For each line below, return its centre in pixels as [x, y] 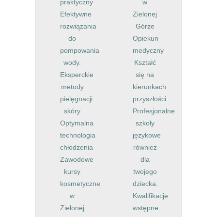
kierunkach [149, 86]
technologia [78, 135]
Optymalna [77, 123]
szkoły [145, 123]
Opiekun [146, 38]
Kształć [145, 62]
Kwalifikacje [150, 195]
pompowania [80, 50]
